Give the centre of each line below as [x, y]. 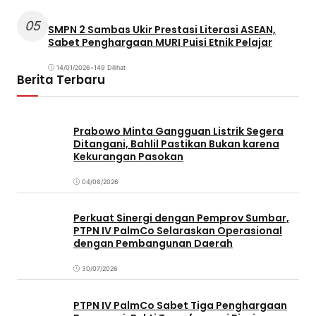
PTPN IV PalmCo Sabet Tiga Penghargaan [180, 305]
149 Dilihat [110, 67]
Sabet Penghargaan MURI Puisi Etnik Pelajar [160, 43]
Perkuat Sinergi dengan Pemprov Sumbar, [181, 218]
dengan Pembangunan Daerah [153, 244]
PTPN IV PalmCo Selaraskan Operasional [178, 231]
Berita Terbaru [61, 79]
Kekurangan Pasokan [128, 157]
